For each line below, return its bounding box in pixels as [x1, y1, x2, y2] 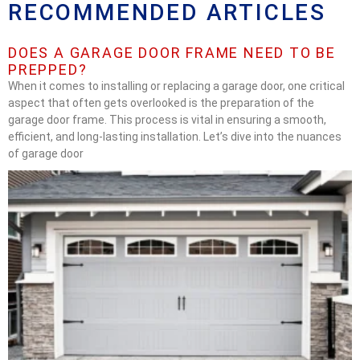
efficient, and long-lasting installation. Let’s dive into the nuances [8, 130, 342, 144]
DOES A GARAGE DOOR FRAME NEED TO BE [8, 44, 336, 62]
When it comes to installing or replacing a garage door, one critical [8, 80, 345, 93]
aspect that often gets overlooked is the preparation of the [8, 96, 314, 110]
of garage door [8, 147, 84, 161]
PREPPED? [8, 61, 88, 79]
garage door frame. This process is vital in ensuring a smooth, [8, 113, 326, 127]
